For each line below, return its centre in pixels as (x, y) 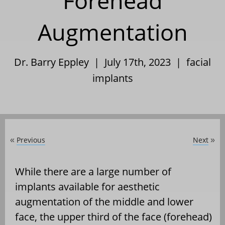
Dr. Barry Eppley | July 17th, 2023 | (100, 62)
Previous (31, 140)
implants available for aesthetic (87, 186)
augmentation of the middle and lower (104, 201)
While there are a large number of (93, 171)
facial (199, 62)
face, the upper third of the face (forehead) (114, 216)
